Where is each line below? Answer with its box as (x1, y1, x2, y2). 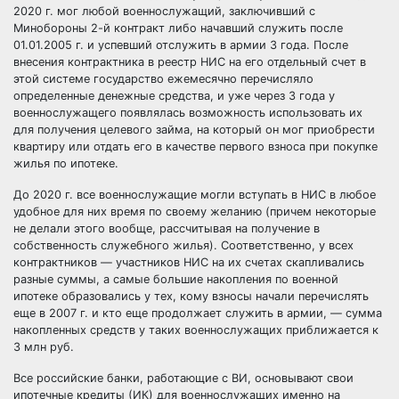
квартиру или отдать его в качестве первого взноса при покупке (13, 140, 378, 153)
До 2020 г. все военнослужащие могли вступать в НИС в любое (13, 188, 376, 201)
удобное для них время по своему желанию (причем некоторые (13, 205, 376, 218)
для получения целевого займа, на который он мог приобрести (13, 123, 375, 136)
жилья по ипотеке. (13, 157, 118, 170)
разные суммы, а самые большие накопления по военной (13, 273, 338, 286)
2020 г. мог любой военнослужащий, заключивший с (13, 4, 315, 18)
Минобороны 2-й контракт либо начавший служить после (13, 21, 343, 35)
